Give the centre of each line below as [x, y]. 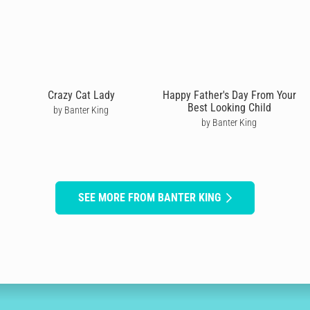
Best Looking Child [229, 107]
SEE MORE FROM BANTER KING [149, 197]
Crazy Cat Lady [81, 95]
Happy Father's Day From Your [229, 95]
